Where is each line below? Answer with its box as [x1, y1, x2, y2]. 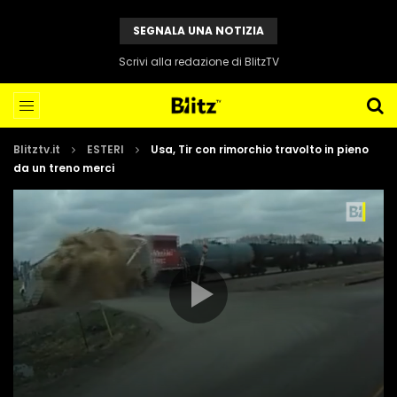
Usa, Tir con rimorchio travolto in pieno [151, 142, 369, 157]
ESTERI [87, 142, 124, 157]
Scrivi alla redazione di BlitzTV [118, 54, 279, 69]
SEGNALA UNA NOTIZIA [133, 23, 264, 38]
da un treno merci [13, 160, 114, 175]
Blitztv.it [13, 142, 60, 157]
